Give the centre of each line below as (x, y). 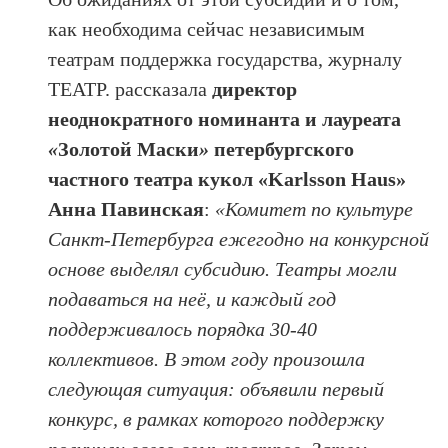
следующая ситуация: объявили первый (216, 389)
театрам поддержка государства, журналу (225, 59)
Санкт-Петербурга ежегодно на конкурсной (239, 239)
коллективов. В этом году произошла (207, 359)
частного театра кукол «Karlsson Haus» (227, 179)
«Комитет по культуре (314, 209)
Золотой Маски (129, 149)
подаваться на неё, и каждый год (192, 299)
